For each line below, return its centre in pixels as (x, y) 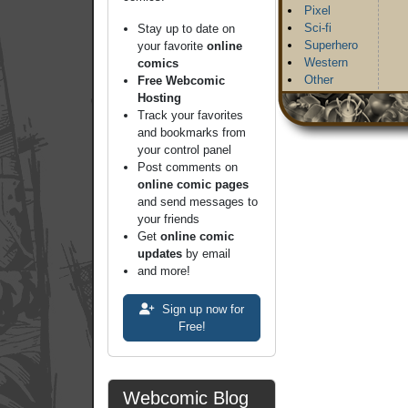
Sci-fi (318, 28)
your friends (168, 219)
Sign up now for (201, 309)
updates (160, 254)
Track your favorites (190, 115)
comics (158, 63)
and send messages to (198, 202)
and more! (164, 271)
